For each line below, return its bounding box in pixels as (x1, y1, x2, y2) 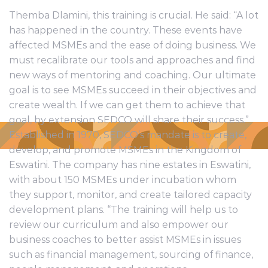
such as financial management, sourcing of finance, (9, 248, 253, 260)
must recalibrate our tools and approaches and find (9, 54, 255, 66)
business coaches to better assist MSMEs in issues (9, 233, 241, 245)
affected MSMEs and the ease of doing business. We (9, 39, 256, 51)
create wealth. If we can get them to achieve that (9, 99, 245, 111)
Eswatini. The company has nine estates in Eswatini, (9, 159, 251, 170)
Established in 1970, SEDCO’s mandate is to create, (9, 129, 246, 141)
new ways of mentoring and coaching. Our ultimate (9, 69, 256, 81)
